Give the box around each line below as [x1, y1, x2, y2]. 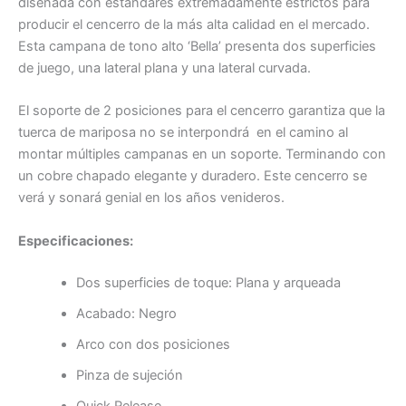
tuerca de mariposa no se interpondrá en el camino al [18, 124, 348, 141]
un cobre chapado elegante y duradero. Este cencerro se [18, 168, 367, 185]
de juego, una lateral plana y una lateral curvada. [18, 59, 311, 76]
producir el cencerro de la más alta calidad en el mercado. [18, 15, 370, 33]
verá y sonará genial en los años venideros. [18, 189, 285, 207]
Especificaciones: [18, 232, 133, 249]
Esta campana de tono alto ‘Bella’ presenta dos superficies [18, 37, 376, 54]
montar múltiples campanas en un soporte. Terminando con [18, 146, 386, 163]
